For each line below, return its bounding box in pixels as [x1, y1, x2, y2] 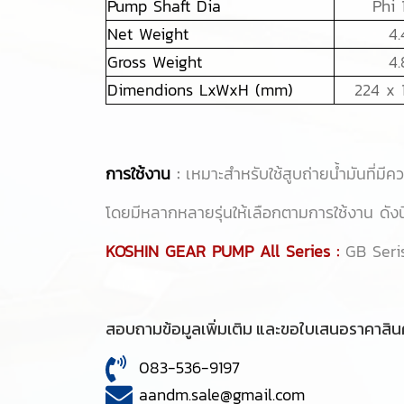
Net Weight [107, 21, 188, 46]
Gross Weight [107, 49, 202, 74]
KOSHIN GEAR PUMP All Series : [106, 238, 345, 263]
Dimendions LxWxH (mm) [107, 77, 293, 102]
